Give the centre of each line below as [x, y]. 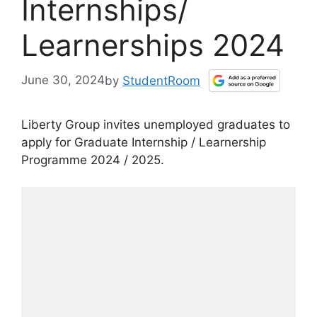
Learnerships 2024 [153, 45]
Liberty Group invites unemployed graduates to [156, 124]
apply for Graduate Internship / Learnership [144, 142]
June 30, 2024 [63, 80]
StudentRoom [161, 80]
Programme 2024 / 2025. [93, 160]
